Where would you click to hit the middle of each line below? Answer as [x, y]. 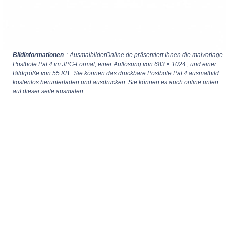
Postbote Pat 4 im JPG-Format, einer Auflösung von [83, 64]
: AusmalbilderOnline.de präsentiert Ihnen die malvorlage [144, 55]
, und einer [201, 64]
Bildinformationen [38, 55]
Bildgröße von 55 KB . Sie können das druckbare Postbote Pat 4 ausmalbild [116, 73]
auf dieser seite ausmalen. [49, 91]
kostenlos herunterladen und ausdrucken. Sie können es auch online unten [116, 82]
